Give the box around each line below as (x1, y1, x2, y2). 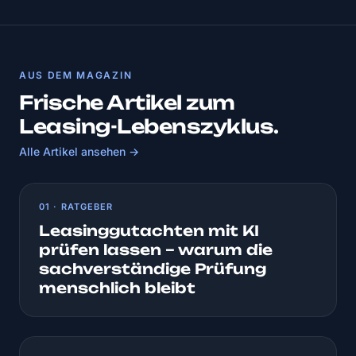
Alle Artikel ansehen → (19, 145, 139, 158)
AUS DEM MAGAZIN (19, 69, 133, 82)
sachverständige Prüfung (39, 260, 266, 277)
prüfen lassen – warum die (39, 241, 273, 258)
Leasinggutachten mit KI (39, 222, 259, 239)
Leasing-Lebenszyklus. (19, 114, 279, 139)
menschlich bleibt (39, 279, 195, 296)
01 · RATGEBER (39, 201, 114, 212)
